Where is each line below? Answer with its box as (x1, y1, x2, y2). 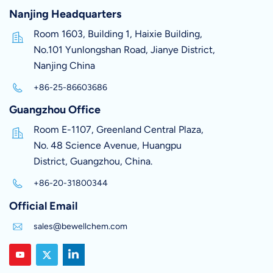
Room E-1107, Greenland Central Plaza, (34, 124, 204, 136)
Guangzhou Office (9, 103, 101, 117)
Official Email (9, 199, 77, 213)
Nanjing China (34, 59, 95, 71)
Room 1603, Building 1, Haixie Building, (34, 27, 202, 40)
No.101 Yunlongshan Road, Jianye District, (34, 43, 215, 55)
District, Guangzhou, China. (34, 155, 152, 168)
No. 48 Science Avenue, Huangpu (34, 140, 182, 152)
